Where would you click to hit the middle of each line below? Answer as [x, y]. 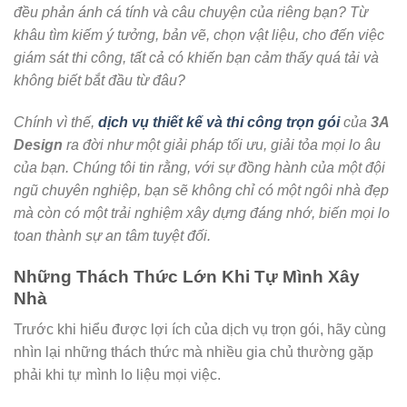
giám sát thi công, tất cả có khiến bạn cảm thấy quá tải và [196, 58]
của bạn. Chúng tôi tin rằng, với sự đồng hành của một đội [199, 167]
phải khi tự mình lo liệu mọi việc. [117, 375]
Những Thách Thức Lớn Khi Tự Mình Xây [187, 276]
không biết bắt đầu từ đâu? [99, 80]
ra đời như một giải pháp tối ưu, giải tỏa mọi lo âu [222, 144]
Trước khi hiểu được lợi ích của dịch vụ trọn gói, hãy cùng [200, 330]
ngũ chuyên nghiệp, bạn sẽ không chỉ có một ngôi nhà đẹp [201, 190]
